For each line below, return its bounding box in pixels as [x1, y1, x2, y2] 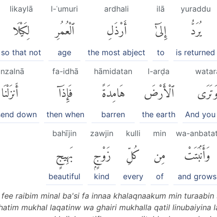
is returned [176, 47, 215, 57]
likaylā [9, 4, 33, 14]
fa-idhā [52, 66, 78, 76]
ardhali [104, 4, 129, 14]
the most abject [88, 47, 145, 57]
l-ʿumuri [51, 4, 78, 14]
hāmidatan [94, 66, 132, 76]
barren [101, 109, 125, 120]
